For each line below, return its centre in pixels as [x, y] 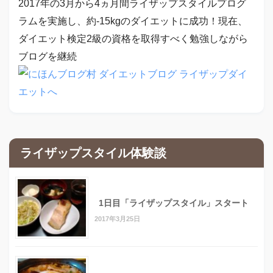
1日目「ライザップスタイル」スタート [174, 203]
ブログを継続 [48, 57]
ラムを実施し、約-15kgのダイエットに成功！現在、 [133, 21]
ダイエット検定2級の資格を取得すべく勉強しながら [133, 39]
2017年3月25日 [117, 219]
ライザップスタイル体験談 [93, 153]
